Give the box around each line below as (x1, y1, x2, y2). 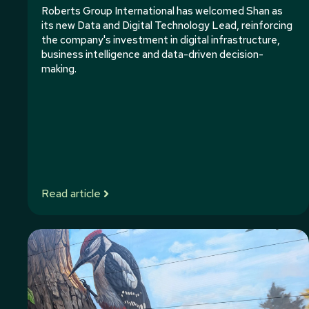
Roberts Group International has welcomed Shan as (41, 4, 283, 18)
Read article (41, 186, 101, 201)
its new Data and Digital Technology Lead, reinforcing (41, 19, 292, 32)
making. (41, 62, 77, 76)
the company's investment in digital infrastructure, (41, 33, 280, 47)
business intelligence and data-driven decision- (41, 48, 263, 61)
